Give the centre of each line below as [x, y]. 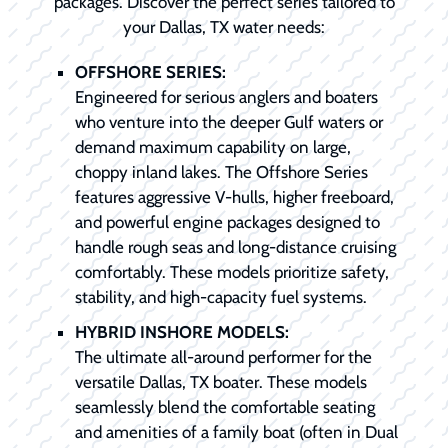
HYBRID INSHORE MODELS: [182, 332]
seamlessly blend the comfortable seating [225, 407]
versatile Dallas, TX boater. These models [221, 382]
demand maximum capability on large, [213, 147]
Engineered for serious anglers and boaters [226, 97]
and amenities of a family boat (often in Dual [236, 432]
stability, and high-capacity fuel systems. [221, 297]
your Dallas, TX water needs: [224, 27]
